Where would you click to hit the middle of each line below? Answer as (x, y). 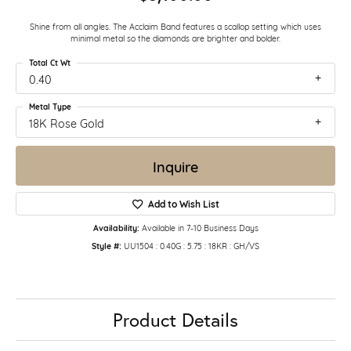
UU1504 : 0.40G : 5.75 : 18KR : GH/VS (192, 246)
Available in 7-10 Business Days (200, 228)
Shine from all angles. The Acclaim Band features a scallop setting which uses (175, 26)
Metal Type (50, 106)
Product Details (175, 320)
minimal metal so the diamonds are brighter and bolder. (175, 38)
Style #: (107, 246)
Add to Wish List (183, 204)
